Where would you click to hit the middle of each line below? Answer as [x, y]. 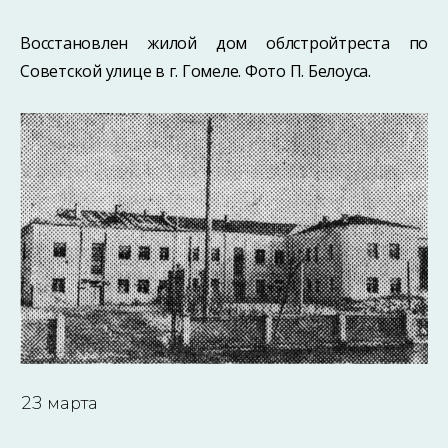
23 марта [59, 403]
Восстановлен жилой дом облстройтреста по [224, 43]
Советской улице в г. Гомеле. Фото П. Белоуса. [195, 71]
